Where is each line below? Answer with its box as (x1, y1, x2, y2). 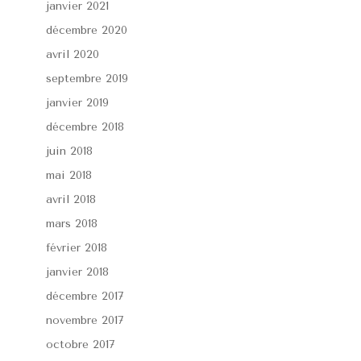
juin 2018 (45, 143, 93, 158)
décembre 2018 (45, 119, 124, 134)
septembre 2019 (45, 71, 128, 85)
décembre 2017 (45, 288, 123, 303)
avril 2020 (45, 47, 99, 61)
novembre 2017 (45, 313, 123, 327)
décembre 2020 (45, 23, 127, 37)
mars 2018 (45, 216, 98, 230)
